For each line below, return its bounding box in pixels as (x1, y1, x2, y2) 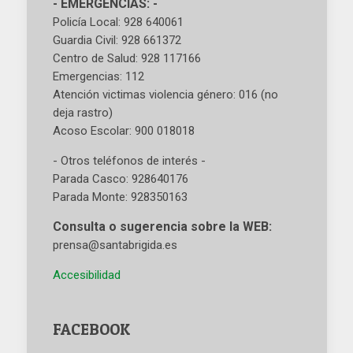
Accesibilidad (53, 267, 121, 282)
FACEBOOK (53, 319, 130, 339)
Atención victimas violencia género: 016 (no (53, 87, 278, 102)
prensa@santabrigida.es (53, 237, 177, 252)
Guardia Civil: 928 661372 (53, 32, 181, 47)
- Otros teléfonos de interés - (53, 153, 206, 168)
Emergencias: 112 (53, 69, 144, 84)
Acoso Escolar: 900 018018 (53, 123, 195, 138)
